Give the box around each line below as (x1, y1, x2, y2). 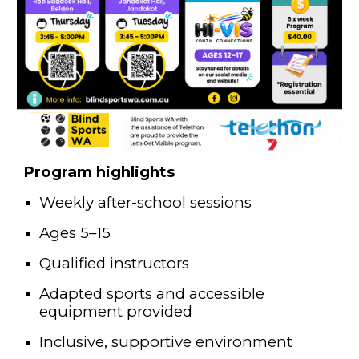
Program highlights (23, 163, 175, 182)
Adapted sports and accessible (39, 284, 265, 304)
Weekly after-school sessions (39, 193, 252, 212)
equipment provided (39, 302, 193, 321)
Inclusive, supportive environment (39, 333, 293, 352)
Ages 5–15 (39, 224, 111, 243)
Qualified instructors (39, 254, 190, 273)
